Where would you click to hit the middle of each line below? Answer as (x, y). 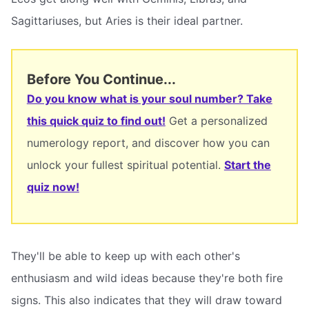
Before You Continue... (101, 80)
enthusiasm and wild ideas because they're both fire (147, 278)
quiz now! (53, 187)
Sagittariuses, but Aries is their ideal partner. (127, 20)
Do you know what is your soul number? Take (149, 99)
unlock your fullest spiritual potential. (125, 165)
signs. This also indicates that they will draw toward (147, 300)
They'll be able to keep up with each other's (126, 256)
